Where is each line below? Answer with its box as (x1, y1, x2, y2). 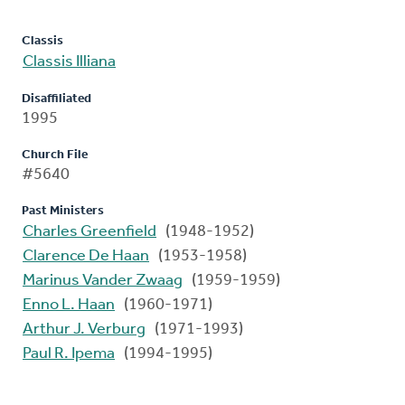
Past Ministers (22, 204, 104, 219)
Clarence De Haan (23, 248, 149, 266)
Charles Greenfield (23, 223, 156, 241)
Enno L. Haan (23, 297, 115, 315)
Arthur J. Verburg (23, 321, 146, 339)
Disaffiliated (22, 92, 91, 107)
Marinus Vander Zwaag (23, 272, 183, 290)
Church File (22, 148, 88, 163)
